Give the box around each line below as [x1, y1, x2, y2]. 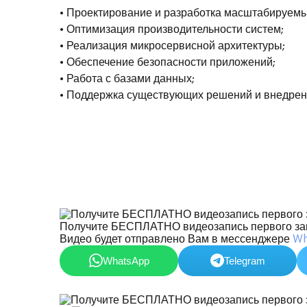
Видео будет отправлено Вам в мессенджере [60, 233, 293, 245]
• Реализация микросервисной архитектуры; [60, 40, 285, 52]
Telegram [223, 254, 265, 267]
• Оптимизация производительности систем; [60, 24, 284, 36]
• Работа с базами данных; [60, 73, 195, 85]
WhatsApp [102, 254, 149, 267]
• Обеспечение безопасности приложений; [60, 57, 275, 69]
